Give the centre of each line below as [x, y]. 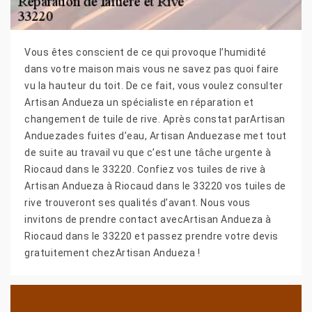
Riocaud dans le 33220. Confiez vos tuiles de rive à [145, 169]
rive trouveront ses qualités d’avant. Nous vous [138, 202]
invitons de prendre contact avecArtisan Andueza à [148, 219]
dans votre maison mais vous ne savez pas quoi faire [152, 69]
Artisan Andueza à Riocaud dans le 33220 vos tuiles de [155, 186]
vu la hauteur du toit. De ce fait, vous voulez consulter [154, 85]
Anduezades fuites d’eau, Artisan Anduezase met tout [156, 135]
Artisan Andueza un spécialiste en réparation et [139, 102]
